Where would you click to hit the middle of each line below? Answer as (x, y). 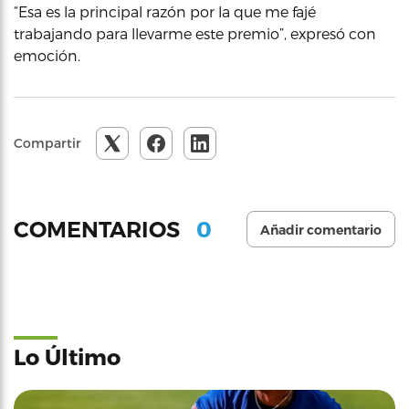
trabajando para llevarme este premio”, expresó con (195, 33)
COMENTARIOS (100, 229)
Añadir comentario (321, 230)
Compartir (47, 143)
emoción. (47, 55)
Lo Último (67, 357)
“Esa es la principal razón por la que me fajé (165, 11)
